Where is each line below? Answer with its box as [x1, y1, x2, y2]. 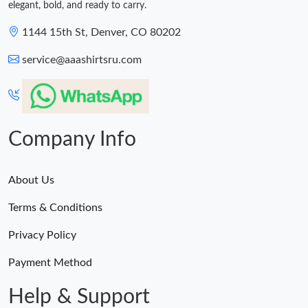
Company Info [8, 129, 136, 150]
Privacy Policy [8, 229, 76, 241]
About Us [8, 174, 54, 186]
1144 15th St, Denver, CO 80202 [22, 26, 181, 38]
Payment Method [8, 256, 92, 268]
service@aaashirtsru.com [22, 54, 142, 65]
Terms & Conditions [8, 201, 102, 213]
